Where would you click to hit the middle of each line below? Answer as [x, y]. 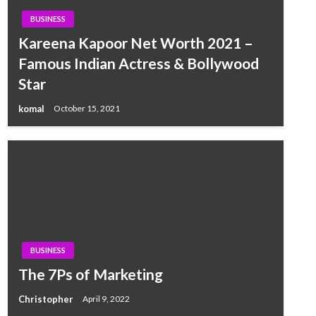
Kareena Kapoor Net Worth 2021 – [135, 42]
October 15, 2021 [86, 109]
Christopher [47, 299]
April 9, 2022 [106, 299]
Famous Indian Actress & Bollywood [138, 63]
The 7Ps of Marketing [90, 274]
